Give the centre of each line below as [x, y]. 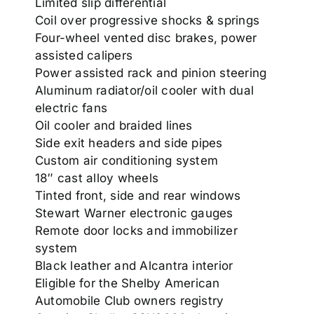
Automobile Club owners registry [130, 301]
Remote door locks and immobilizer [136, 231]
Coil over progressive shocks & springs [148, 21]
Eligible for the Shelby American [128, 284]
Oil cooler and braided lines [114, 126]
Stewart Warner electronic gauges [134, 213]
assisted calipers [84, 56]
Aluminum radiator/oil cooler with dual [145, 91]
